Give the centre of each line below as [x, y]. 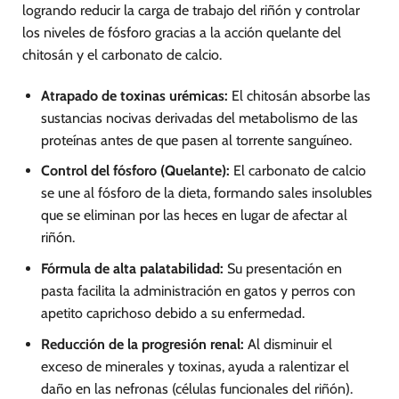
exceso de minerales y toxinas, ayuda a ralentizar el [195, 366]
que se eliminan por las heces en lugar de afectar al [194, 216]
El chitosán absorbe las [299, 95]
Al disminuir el [288, 344]
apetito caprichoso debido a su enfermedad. [172, 313]
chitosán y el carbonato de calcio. [122, 55]
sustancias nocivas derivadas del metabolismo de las [199, 118]
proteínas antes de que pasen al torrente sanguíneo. [196, 140]
